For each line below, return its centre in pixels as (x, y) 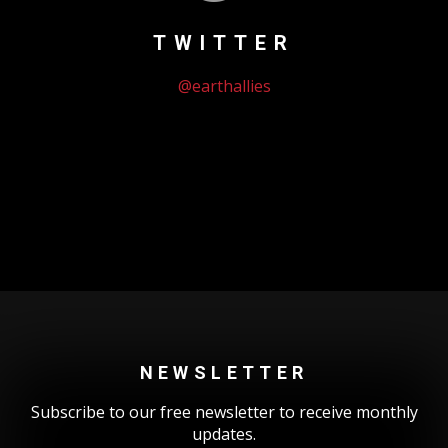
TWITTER (224, 42)
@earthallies (224, 85)
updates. (224, 433)
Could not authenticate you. (143, 157)
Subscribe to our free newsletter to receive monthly (224, 411)
